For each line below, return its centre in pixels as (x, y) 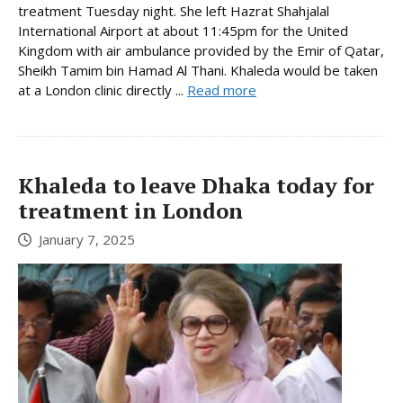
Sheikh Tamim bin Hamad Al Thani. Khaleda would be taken (198, 70)
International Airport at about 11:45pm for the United (183, 30)
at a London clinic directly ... (103, 90)
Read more (222, 90)
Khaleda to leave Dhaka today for (196, 185)
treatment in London (130, 210)
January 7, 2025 (87, 240)
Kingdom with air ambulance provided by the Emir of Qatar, (201, 50)
